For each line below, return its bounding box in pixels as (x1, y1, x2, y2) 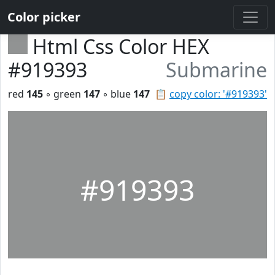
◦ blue (100, 87, 133, 101)
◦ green (43, 87, 83, 101)
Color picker (7, 9, 80, 25)
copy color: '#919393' (169, 87, 267, 101)
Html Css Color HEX (33, 33, 209, 60)
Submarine (166, 56, 267, 83)
